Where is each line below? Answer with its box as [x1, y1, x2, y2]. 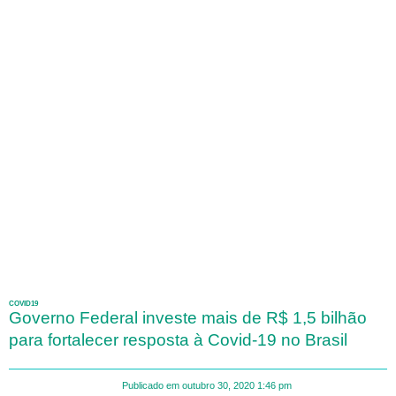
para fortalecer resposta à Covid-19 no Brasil [9, 331, 347, 349]
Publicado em [121, 380, 179, 391]
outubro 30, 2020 [181, 380, 255, 391]
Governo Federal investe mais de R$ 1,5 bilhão [9, 308, 367, 327]
